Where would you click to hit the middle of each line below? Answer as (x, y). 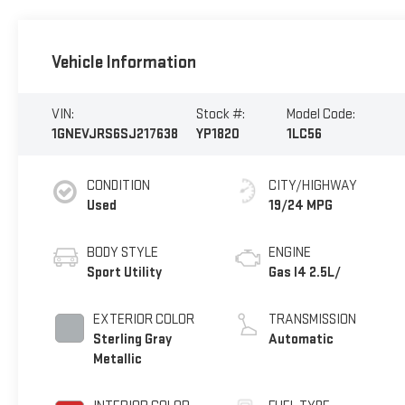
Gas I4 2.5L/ (305, 272)
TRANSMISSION (313, 319)
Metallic (117, 359)
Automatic (301, 339)
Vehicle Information (123, 63)
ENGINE (290, 252)
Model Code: (321, 114)
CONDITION (118, 185)
